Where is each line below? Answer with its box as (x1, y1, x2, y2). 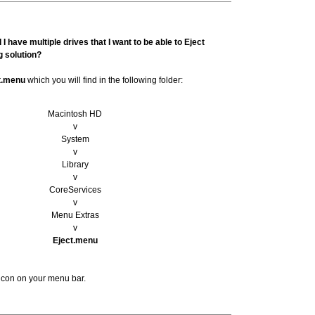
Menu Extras (51, 210, 99, 220)
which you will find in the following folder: (25, 75, 183, 85)
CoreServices (49, 185, 101, 195)
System (60, 134, 89, 144)
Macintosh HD (48, 109, 102, 119)
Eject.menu (52, 236, 98, 245)
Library (61, 160, 89, 169)
